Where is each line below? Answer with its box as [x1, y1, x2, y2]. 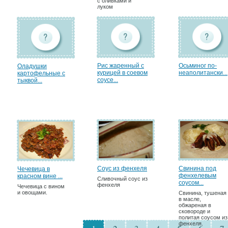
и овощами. [17, 189, 47, 195]
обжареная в [179, 202, 211, 208]
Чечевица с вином [17, 183, 65, 189]
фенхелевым [179, 172, 216, 179]
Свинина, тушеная [179, 190, 226, 196]
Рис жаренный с [97, 62, 144, 69]
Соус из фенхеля [97, 165, 147, 172]
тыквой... [17, 77, 42, 84]
